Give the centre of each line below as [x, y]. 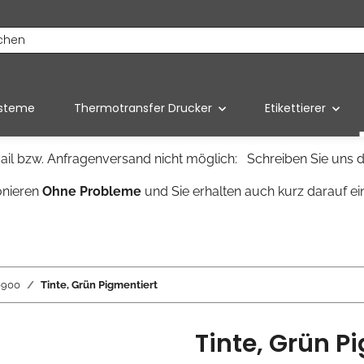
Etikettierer [295, 108]
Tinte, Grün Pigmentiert [99, 285]
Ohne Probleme [91, 192]
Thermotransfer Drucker [143, 108]
